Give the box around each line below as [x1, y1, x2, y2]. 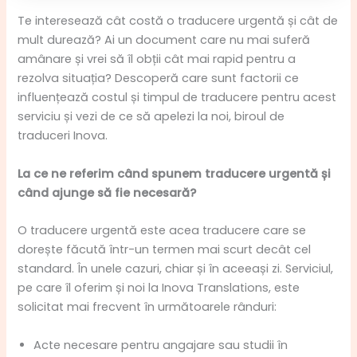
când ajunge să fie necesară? [18, 184, 197, 201]
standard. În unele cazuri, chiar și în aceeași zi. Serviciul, [18, 261, 334, 277]
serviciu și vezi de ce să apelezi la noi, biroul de [18, 108, 285, 125]
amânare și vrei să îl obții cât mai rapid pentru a [18, 51, 296, 68]
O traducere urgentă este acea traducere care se [18, 222, 307, 239]
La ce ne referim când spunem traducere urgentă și [18, 165, 331, 182]
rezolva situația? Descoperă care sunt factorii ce [18, 70, 300, 87]
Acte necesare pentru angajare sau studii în [33, 336, 288, 353]
